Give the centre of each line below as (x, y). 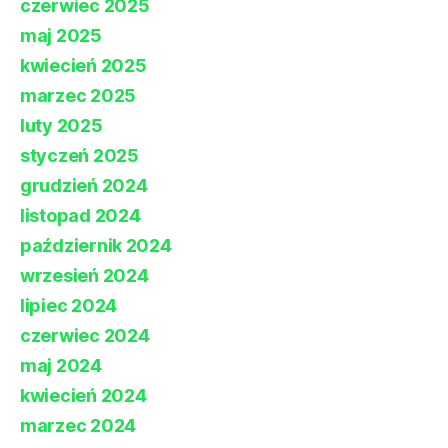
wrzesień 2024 (84, 275)
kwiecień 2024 (83, 395)
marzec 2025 (78, 95)
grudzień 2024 (84, 185)
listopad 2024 (80, 215)
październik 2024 (96, 245)
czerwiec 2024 (85, 335)
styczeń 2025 (79, 155)
